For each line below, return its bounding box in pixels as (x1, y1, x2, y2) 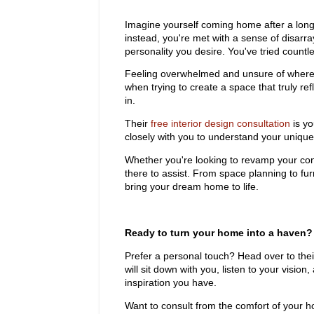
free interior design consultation (151, 118, 290, 130)
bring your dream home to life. (125, 181, 259, 193)
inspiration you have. (125, 276, 217, 288)
